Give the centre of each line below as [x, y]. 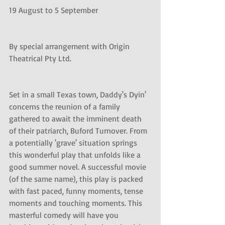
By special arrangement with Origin [70, 46]
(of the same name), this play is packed [77, 179]
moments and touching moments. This [77, 203]
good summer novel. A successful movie [79, 167]
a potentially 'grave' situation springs [74, 143]
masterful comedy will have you [65, 215]
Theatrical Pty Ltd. [41, 58]
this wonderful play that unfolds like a [76, 155]
